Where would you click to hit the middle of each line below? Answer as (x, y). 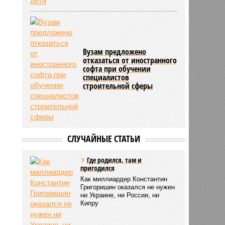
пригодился (98, 168)
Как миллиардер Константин (124, 179)
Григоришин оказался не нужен (128, 187)
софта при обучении (117, 69)
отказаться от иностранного (130, 60)
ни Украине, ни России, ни (120, 195)
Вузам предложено (115, 51)
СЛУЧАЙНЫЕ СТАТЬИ (103, 138)
